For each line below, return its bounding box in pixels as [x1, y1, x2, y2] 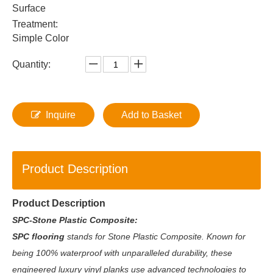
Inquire [46, 110, 76, 120]
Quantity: [12, 59, 51, 69]
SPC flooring [12, 232, 67, 241]
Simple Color [12, 33, 69, 43]
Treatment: [12, 19, 58, 29]
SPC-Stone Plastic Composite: [12, 215, 138, 225]
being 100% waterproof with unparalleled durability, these [12, 248, 232, 258]
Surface [12, 3, 46, 13]
